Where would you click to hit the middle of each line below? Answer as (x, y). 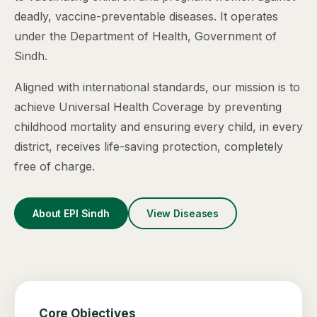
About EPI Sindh (71, 213)
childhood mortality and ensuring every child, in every (158, 127)
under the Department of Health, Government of (145, 36)
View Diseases (183, 213)
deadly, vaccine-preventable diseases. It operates (146, 16)
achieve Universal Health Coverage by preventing (148, 107)
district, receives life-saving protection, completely (149, 146)
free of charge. (54, 166)
